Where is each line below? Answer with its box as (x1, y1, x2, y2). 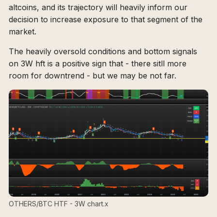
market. (9, 27, 36, 37)
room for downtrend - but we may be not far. (9, 71, 176, 81)
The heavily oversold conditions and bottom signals (9, 46, 197, 57)
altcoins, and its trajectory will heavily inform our (9, 2, 187, 13)
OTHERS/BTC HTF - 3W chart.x (9, 200, 108, 208)
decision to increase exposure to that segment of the (9, 15, 202, 25)
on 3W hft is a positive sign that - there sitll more (9, 59, 186, 69)
